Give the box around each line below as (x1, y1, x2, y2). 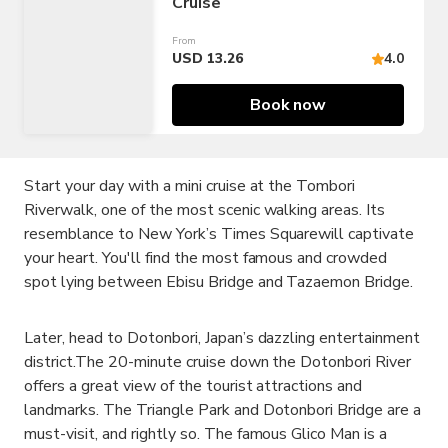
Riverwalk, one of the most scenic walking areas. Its (24, 199, 386, 221)
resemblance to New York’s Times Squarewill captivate (24, 223, 415, 245)
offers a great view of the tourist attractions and (24, 375, 363, 397)
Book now (249, 94, 327, 116)
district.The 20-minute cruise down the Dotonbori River (24, 351, 412, 373)
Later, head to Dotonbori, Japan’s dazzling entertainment (24, 327, 421, 349)
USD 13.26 (172, 49, 243, 68)
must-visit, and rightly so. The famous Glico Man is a (24, 423, 388, 445)
